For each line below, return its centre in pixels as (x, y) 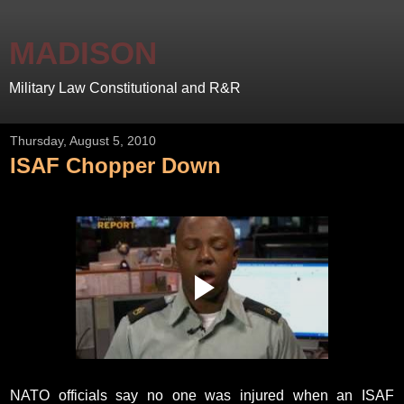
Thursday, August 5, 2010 (83, 141)
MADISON (83, 53)
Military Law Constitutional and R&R (125, 88)
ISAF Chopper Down (115, 165)
